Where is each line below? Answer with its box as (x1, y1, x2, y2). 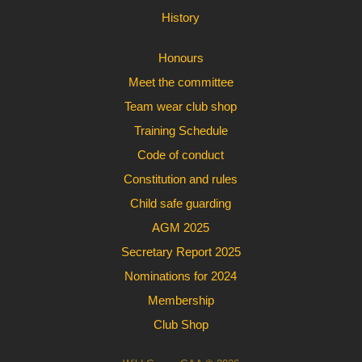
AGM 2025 (152, 221, 210, 234)
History (162, 11, 200, 24)
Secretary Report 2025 (120, 245, 241, 259)
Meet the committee (128, 75, 234, 89)
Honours (158, 51, 204, 65)
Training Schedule (133, 124, 228, 137)
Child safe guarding (130, 196, 232, 210)
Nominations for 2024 (124, 269, 238, 283)
